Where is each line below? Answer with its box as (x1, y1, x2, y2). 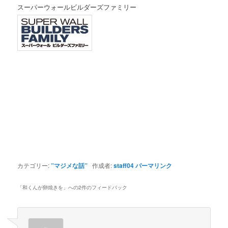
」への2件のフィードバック (63, 184, 128, 191)
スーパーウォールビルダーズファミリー (17, 2, 137, 12)
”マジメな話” (51, 161, 88, 170)
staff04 (113, 161, 134, 170)
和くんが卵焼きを (22, 184, 64, 191)
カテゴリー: (17, 161, 51, 170)
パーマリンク (135, 161, 173, 170)
